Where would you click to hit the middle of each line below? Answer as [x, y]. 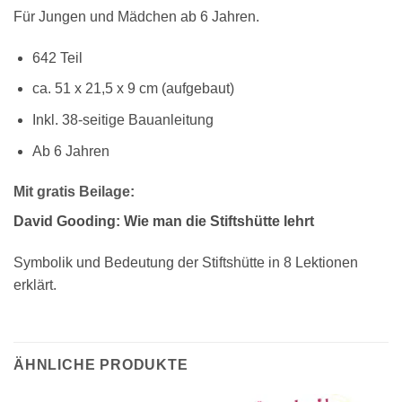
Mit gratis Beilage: [74, 192]
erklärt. [35, 285]
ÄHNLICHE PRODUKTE [101, 364]
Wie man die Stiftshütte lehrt [219, 222]
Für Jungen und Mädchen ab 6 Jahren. [136, 16]
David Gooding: [69, 222]
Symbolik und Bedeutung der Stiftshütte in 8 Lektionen [186, 263]
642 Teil [57, 57]
